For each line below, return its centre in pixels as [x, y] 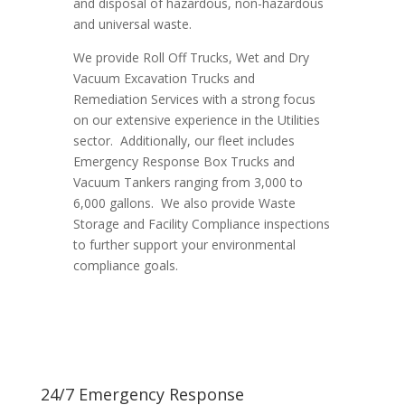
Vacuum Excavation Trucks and [164, 78]
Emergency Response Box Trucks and [184, 161]
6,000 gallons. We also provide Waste [184, 202]
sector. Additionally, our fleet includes [184, 140]
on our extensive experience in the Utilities [196, 119]
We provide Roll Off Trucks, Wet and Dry [191, 57]
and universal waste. [136, 24]
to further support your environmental [184, 244]
